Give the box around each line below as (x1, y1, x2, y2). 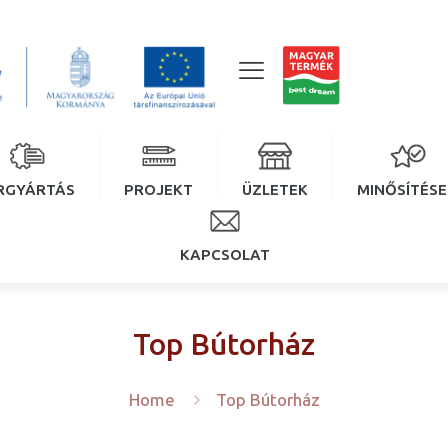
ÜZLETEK (242, 180, 309, 199)
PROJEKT (124, 180, 194, 199)
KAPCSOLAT (179, 245, 270, 264)
